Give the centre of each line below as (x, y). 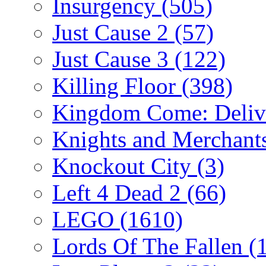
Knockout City (125, 166)
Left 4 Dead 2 (120, 192)
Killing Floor (117, 85)
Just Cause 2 (113, 32)
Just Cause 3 (113, 59)
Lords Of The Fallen (151, 246)
